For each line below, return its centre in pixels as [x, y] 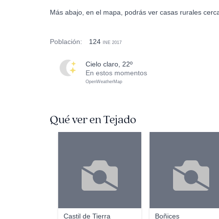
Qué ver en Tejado [93, 120]
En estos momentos [116, 73]
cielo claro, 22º [111, 64]
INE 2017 [112, 43]
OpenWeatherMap [104, 82]
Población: [66, 42]
